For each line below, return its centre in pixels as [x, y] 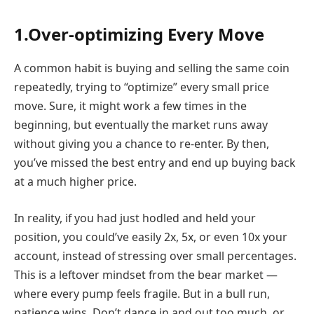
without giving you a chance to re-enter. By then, [142, 143]
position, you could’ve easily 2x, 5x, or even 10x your [151, 237]
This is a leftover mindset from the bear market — [146, 274]
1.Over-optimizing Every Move [139, 34]
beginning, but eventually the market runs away [141, 124]
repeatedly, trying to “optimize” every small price [142, 87]
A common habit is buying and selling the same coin [152, 68]
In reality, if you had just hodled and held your [135, 218]
